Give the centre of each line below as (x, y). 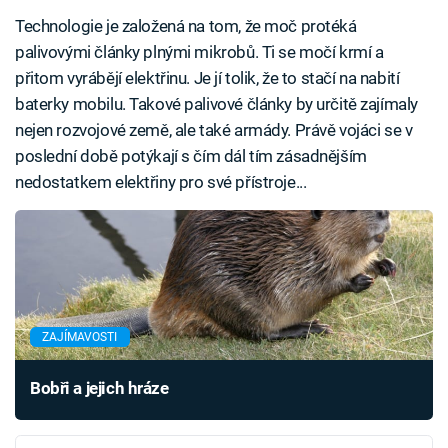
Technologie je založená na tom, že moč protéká (186, 26)
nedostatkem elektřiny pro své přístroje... (161, 182)
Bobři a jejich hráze (99, 388)
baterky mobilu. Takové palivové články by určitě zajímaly (216, 104)
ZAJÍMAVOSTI (80, 337)
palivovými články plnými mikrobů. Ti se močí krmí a (199, 52)
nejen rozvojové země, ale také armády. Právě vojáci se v (214, 130)
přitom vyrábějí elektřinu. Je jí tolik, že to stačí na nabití (207, 78)
